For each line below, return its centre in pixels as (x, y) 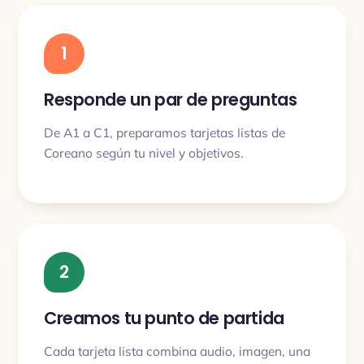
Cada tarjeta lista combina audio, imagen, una (177, 351)
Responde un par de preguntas (171, 100)
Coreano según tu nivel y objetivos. (144, 152)
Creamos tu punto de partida (164, 318)
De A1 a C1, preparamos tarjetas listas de (165, 132)
